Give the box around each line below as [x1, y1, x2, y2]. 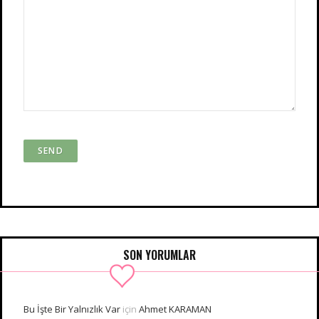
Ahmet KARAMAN [139, 303, 211, 316]
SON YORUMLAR [123, 246, 196, 264]
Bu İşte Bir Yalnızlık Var [23, 303, 120, 316]
